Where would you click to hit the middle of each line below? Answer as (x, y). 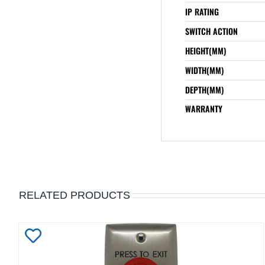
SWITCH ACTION (211, 31)
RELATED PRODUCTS (75, 195)
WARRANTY (204, 108)
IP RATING (202, 11)
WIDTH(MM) (204, 70)
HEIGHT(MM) (206, 50)
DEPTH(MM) (204, 89)
